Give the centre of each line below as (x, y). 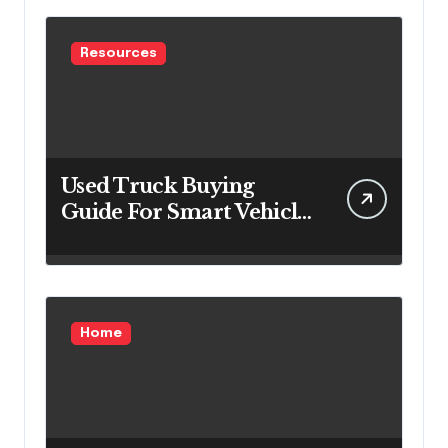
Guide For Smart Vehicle (185, 212)
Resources (118, 54)
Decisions (109, 238)
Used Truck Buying (158, 186)
